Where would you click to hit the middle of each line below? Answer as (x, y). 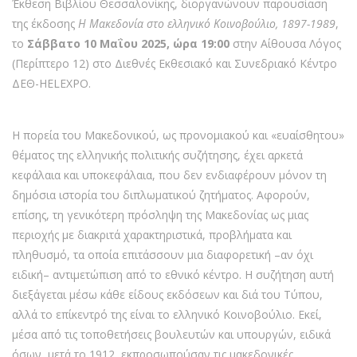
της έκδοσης (45, 24)
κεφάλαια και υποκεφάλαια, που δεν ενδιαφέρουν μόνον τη (169, 175)
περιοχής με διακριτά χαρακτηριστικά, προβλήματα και (152, 235)
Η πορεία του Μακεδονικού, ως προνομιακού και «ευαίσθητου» (178, 135)
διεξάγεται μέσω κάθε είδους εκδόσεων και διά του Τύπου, (167, 294)
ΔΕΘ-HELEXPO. (51, 83)
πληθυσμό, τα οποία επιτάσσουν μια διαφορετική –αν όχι (163, 255)
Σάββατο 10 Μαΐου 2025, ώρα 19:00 (128, 43)
